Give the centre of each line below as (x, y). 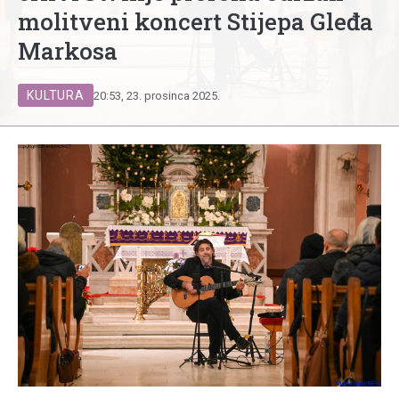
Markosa (68, 51)
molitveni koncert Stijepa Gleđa (195, 21)
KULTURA (56, 95)
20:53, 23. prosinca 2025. (156, 96)
